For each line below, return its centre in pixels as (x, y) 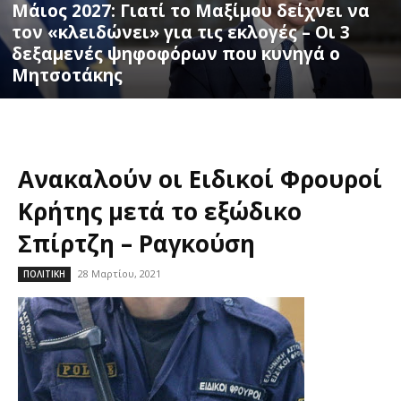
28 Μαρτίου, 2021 (119, 274)
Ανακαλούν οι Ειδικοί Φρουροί (200, 179)
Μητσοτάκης (67, 76)
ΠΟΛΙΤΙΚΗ (44, 274)
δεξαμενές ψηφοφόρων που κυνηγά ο (176, 54)
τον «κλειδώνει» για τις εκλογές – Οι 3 (181, 33)
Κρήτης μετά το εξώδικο (160, 212)
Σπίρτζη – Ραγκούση (137, 244)
